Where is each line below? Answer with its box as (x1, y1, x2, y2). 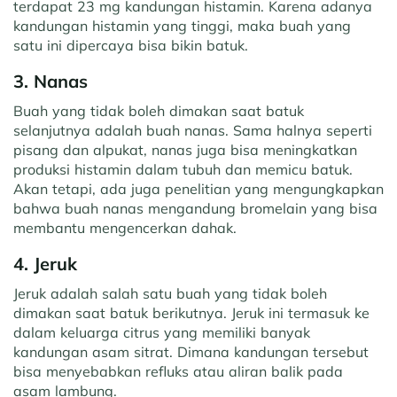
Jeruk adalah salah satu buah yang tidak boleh (13, 284, 327, 302)
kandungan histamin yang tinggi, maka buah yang (13, 16, 351, 35)
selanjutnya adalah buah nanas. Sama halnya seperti (13, 121, 372, 139)
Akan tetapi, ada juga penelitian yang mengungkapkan (13, 179, 384, 198)
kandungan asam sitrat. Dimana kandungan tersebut (13, 342, 369, 361)
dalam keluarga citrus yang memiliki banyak (13, 323, 310, 341)
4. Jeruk (13, 252, 77, 275)
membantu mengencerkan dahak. (13, 218, 237, 237)
